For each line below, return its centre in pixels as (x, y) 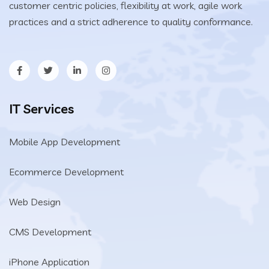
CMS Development (50, 231)
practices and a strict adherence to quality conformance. (131, 21)
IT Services (41, 108)
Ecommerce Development (66, 171)
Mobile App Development (65, 141)
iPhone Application (49, 261)
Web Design (35, 201)
